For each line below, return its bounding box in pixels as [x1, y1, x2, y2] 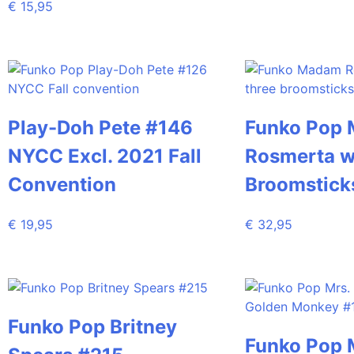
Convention [8, 172, 116, 196]
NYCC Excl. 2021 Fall [8, 144, 201, 168]
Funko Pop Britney [8, 314, 177, 338]
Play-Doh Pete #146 [8, 115, 193, 139]
